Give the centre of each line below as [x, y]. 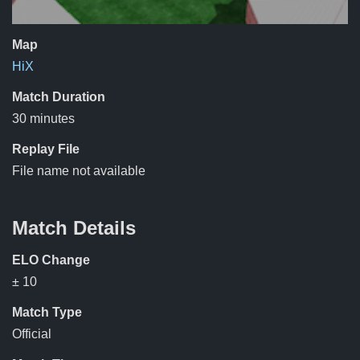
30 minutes [43, 118]
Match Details [74, 227]
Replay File [46, 149]
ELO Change [51, 260]
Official [32, 333]
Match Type [47, 312]
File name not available [79, 170]
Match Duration [59, 96]
